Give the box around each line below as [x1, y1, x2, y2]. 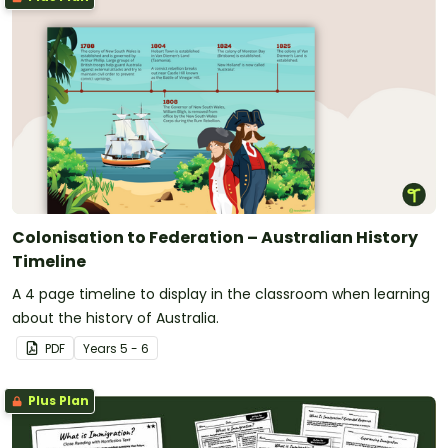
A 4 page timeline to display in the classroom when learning [12, 283, 430, 304]
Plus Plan [25, 391, 89, 409]
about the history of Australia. [12, 307, 219, 328]
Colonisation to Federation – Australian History [12, 225, 418, 249]
